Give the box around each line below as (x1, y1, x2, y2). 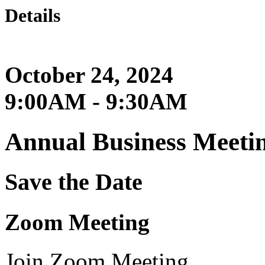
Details (5, 5, 60, 26)
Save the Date (5, 169, 143, 196)
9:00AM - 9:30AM (5, 89, 188, 115)
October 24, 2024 (5, 62, 173, 88)
